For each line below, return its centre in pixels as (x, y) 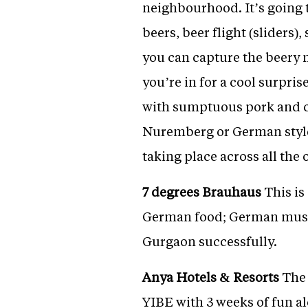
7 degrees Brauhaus (202, 192)
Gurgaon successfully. (210, 241)
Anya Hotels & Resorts (211, 277)
